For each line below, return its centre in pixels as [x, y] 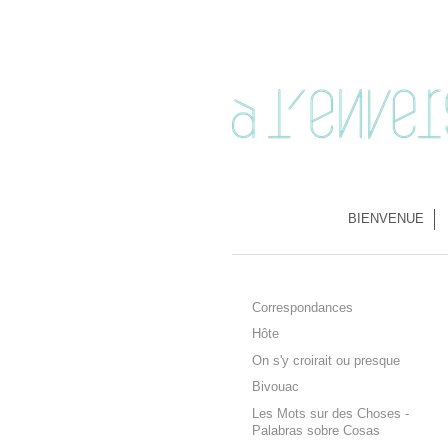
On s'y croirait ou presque [326, 360]
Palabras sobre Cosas [316, 430]
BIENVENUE [385, 219]
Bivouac [275, 387]
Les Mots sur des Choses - [330, 413]
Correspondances [302, 308]
